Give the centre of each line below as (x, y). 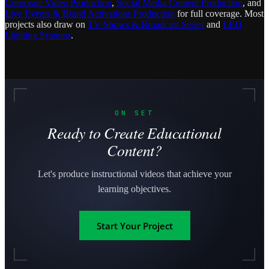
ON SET (134, 113)
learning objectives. (134, 189)
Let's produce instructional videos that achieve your (134, 174)
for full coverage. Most (219, 14)
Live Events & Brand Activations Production (90, 14)
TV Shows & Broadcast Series (146, 25)
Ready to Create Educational (134, 133)
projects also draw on (46, 25)
